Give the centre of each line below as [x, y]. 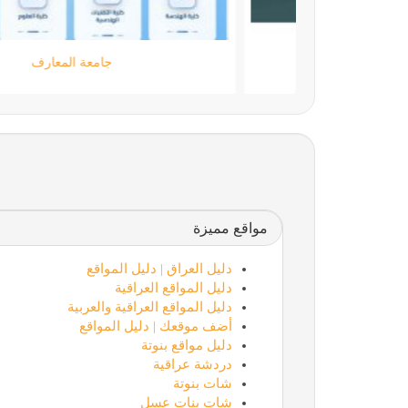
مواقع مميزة [230, 228]
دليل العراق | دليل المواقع [159, 268]
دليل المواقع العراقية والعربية [149, 306]
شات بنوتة [202, 383]
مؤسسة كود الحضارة [134, 62]
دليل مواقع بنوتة [186, 345]
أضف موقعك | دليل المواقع [155, 326]
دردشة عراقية [192, 364]
